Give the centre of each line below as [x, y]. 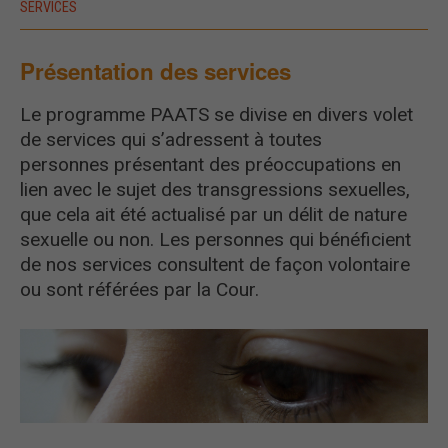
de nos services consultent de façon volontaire [215, 264]
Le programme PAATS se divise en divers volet [216, 114]
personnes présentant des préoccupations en [210, 164]
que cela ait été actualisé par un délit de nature [213, 214]
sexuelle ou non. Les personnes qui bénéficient [215, 239]
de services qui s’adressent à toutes [171, 139]
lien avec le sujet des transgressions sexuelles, [215, 189]
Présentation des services [155, 70]
